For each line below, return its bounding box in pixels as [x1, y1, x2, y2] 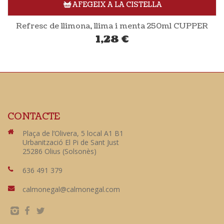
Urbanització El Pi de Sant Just [22, 137, 119, 147]
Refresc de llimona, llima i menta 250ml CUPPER [16, 20, 208, 32]
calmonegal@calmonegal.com [22, 184, 120, 194]
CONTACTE [7, 110, 60, 123]
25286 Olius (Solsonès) [22, 146, 96, 156]
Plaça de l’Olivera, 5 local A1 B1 [22, 128, 123, 138]
